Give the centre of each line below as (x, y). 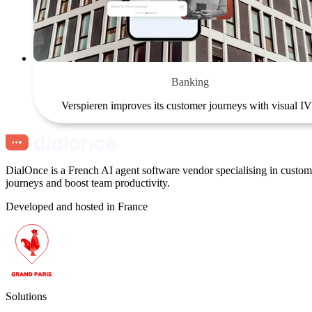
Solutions (26, 296)
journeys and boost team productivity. (88, 182)
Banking (190, 81)
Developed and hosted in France (77, 206)
